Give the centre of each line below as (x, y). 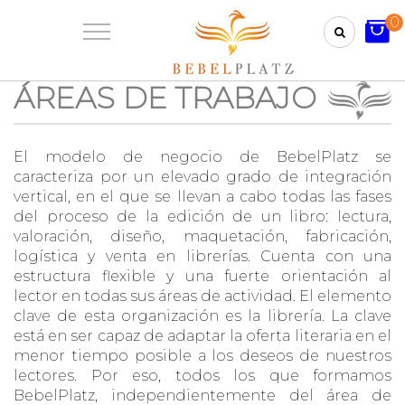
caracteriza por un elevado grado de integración (202, 177)
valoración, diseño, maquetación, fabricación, (202, 236)
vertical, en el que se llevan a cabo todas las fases (202, 197)
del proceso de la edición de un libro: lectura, (202, 217)
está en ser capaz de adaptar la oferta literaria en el (202, 336)
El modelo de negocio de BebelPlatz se (202, 157)
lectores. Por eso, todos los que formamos (202, 376)
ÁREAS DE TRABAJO (165, 98)
